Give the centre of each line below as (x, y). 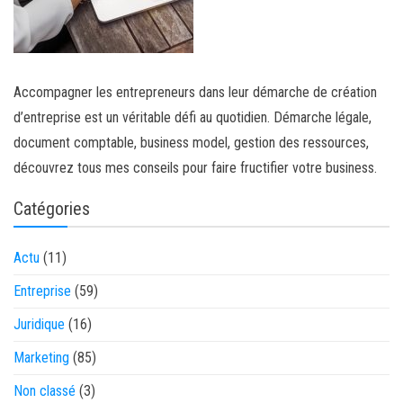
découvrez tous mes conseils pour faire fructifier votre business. (195, 168)
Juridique (39, 324)
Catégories (52, 209)
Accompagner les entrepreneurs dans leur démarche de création (195, 92)
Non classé (45, 391)
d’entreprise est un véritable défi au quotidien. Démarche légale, (193, 117)
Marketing (41, 358)
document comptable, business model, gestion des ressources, (191, 143)
